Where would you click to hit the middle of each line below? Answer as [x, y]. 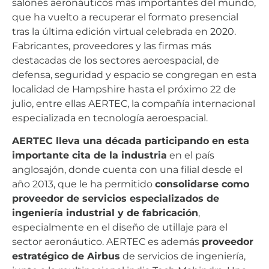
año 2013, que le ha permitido [83, 184]
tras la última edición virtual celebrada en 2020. [124, 31]
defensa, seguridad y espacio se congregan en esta [134, 74]
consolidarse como [202, 184]
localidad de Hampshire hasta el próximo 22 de [124, 89]
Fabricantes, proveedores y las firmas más [112, 46]
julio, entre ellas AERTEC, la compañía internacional [134, 103]
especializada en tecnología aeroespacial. [110, 118]
